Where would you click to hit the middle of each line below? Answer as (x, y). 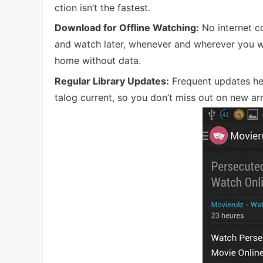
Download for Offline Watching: (127, 28)
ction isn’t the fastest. (102, 7)
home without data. (98, 61)
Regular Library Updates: (112, 81)
